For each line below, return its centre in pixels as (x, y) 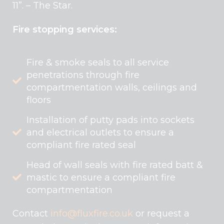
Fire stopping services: (65, 29)
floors (39, 100)
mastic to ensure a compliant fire (101, 177)
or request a (161, 213)
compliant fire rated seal (81, 145)
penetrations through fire (83, 75)
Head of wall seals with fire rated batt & (115, 165)
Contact (31, 213)
